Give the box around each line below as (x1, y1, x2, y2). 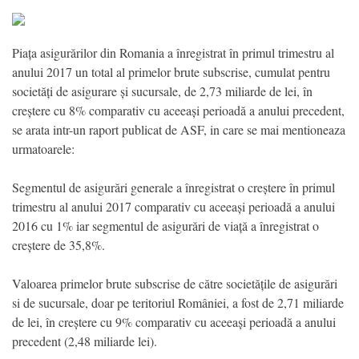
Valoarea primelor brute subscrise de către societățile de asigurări (12, 275, 337, 292)
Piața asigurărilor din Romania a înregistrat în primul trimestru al (12, 44, 334, 62)
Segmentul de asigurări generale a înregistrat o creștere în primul (12, 179, 335, 196)
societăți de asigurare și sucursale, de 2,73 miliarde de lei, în (12, 83, 313, 100)
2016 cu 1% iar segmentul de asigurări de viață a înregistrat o (12, 217, 319, 235)
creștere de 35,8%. (12, 236, 105, 254)
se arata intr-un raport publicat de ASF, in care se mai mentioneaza (12, 121, 345, 139)
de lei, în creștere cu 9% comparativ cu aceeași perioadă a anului (12, 313, 336, 331)
